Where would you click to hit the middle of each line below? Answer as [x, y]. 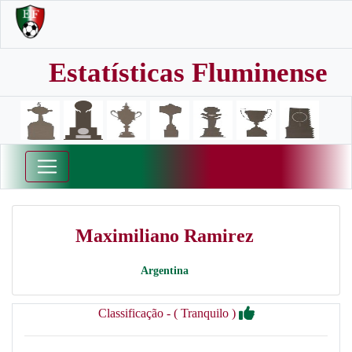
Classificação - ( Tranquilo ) [168, 313]
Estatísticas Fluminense [188, 73]
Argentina [164, 271]
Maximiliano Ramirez [164, 236]
